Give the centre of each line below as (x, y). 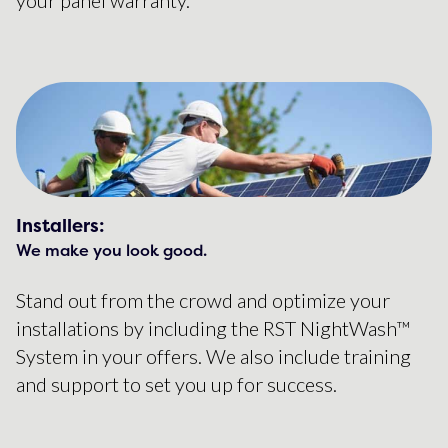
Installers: (60, 226)
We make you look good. (111, 250)
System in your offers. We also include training (213, 356)
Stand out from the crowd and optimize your (203, 300)
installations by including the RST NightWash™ (213, 328)
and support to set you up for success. (176, 384)
